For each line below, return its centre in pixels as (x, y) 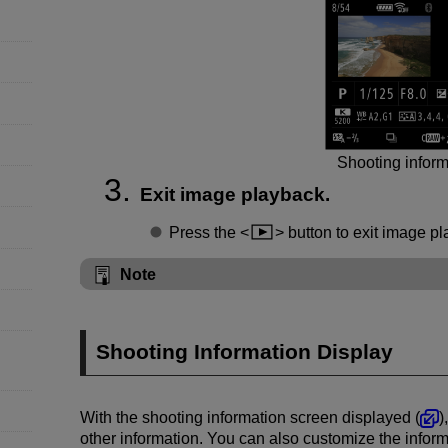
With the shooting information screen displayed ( (250, 417)
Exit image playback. (235, 194)
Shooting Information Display (245, 352)
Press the (204, 232)
